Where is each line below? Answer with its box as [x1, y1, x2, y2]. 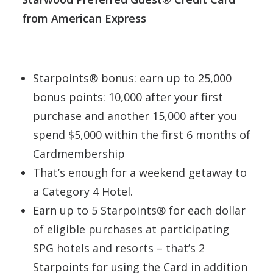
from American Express [22, 10, 146, 26]
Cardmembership [33, 146, 125, 161]
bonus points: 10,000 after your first [33, 89, 223, 104]
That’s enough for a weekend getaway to [33, 165, 247, 180]
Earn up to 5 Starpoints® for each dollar [33, 202, 246, 218]
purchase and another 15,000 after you [33, 108, 237, 123]
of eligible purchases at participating [33, 221, 229, 236]
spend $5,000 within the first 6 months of [33, 127, 250, 142]
